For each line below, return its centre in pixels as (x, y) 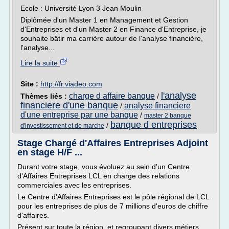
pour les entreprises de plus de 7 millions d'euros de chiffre (113, 206)
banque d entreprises (154, 125)
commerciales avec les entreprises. (74, 185)
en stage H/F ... (50, 152)
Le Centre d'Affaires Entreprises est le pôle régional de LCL (113, 197)
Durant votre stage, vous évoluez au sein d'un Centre (104, 167)
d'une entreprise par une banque (79, 115)
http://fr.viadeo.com (71, 84)
